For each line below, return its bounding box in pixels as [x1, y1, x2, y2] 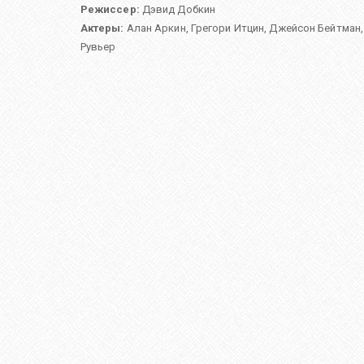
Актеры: [80, 22, 124, 35]
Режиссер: [80, 3, 140, 16]
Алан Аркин [126, 22, 186, 35]
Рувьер [80, 41, 116, 54]
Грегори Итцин [190, 22, 265, 35]
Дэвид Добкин [141, 3, 216, 16]
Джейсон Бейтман [269, 22, 361, 35]
